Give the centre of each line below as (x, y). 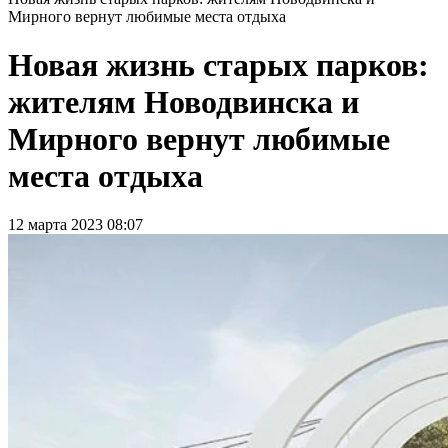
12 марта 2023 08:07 (75, 225)
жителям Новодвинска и (183, 101)
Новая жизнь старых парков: (218, 64)
